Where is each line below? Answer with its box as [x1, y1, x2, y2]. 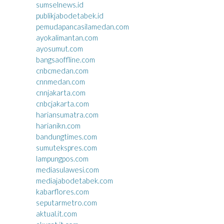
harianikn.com [35, 120, 80, 130]
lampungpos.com [35, 153, 88, 163]
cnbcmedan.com [35, 65, 88, 75]
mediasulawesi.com [35, 164, 99, 174]
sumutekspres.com [35, 142, 97, 152]
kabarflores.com [35, 186, 89, 196]
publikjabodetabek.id [35, 10, 103, 20]
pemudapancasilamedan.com [35, 21, 129, 31]
